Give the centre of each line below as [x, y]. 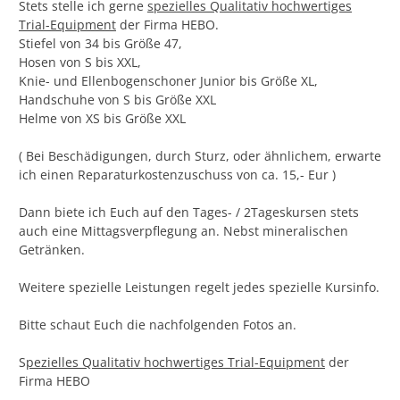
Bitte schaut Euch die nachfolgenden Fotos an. [158, 325]
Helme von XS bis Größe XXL [102, 119]
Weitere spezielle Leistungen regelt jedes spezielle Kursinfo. [199, 287]
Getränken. [52, 250]
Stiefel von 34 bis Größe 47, [100, 44]
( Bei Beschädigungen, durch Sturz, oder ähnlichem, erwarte [200, 156]
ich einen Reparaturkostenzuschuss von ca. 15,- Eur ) [177, 175]
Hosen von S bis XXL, [80, 62]
